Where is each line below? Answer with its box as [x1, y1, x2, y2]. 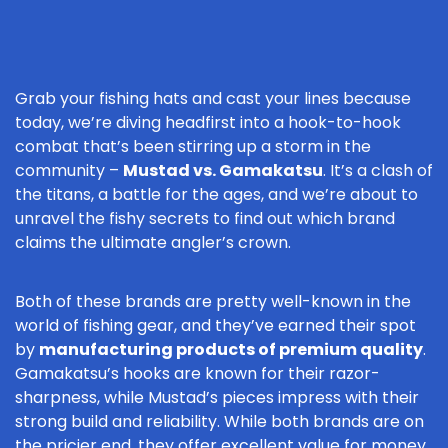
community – [15, 159, 123, 182]
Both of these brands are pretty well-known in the [15, 290, 411, 313]
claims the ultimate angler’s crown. [15, 231, 291, 254]
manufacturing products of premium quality [39, 338, 423, 361]
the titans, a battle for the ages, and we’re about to [15, 183, 418, 206]
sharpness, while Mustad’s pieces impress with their [15, 386, 419, 409]
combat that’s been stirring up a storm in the [15, 135, 371, 158]
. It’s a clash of [323, 159, 433, 182]
